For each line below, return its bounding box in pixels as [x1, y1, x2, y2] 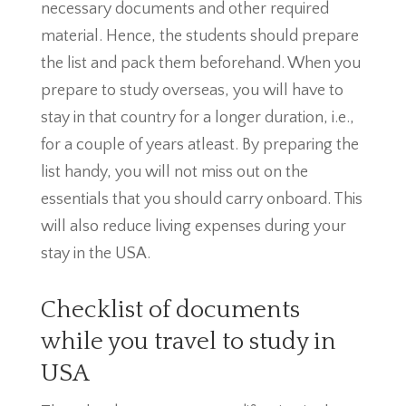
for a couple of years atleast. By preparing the [40, 136, 359, 154]
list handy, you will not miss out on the [40, 163, 308, 181]
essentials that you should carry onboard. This [40, 190, 362, 208]
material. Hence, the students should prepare [40, 27, 359, 45]
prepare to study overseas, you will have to [40, 82, 343, 100]
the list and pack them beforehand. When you [40, 54, 361, 72]
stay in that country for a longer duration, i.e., [40, 109, 354, 127]
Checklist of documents [40, 296, 300, 324]
